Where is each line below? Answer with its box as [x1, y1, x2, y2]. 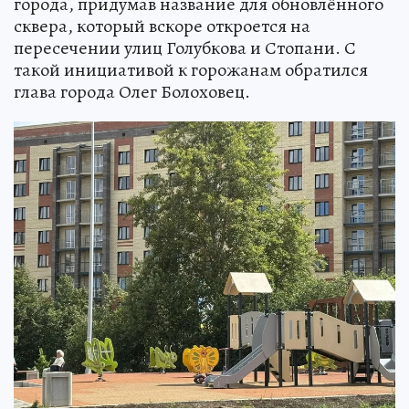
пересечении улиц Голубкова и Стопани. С [14, 35, 356, 60]
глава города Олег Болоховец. [14, 79, 250, 104]
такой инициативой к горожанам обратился [14, 57, 368, 82]
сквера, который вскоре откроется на [14, 13, 310, 38]
